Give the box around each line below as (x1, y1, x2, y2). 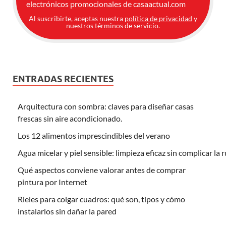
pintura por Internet (18, 177, 87, 187)
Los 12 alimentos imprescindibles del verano (18, 130, 170, 140)
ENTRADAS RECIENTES (13, 73, 114, 84)
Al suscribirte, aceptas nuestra (29, 14, 125, 23)
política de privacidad (125, 14, 192, 23)
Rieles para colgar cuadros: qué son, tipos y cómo (18, 194, 185, 204)
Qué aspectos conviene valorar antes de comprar (18, 164, 186, 175)
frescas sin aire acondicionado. (18, 113, 122, 123)
